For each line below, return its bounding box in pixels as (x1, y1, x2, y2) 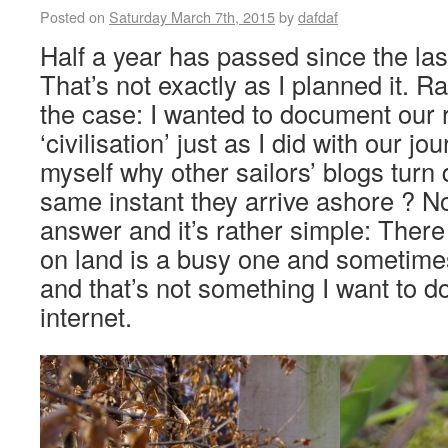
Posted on (40, 6, 105, 27)
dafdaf (298, 6, 338, 27)
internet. (40, 298, 132, 334)
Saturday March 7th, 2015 (109, 6, 275, 27)
